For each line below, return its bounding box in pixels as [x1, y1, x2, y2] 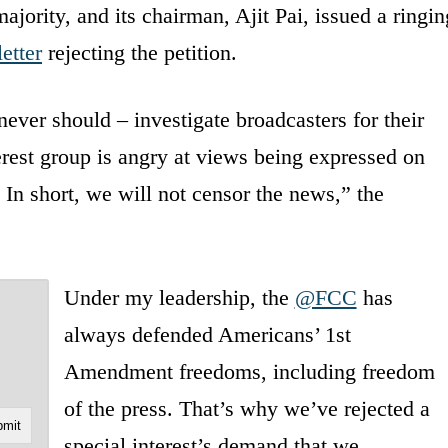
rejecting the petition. [42, 39, 237, 65]
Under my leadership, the [63, 284, 295, 310]
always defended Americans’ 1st [63, 321, 351, 347]
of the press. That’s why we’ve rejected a [63, 395, 430, 421]
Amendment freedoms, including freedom [63, 358, 435, 384]
